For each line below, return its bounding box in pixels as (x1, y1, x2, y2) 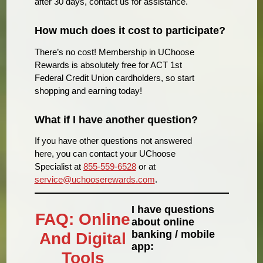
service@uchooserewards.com (34, 174, 155, 184)
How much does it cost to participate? (34, 25, 225, 37)
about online (131, 216, 194, 228)
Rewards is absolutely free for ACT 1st (34, 59, 182, 70)
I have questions (131, 204, 214, 215)
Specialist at (34, 161, 83, 171)
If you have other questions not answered (34, 135, 192, 146)
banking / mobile (131, 228, 215, 240)
